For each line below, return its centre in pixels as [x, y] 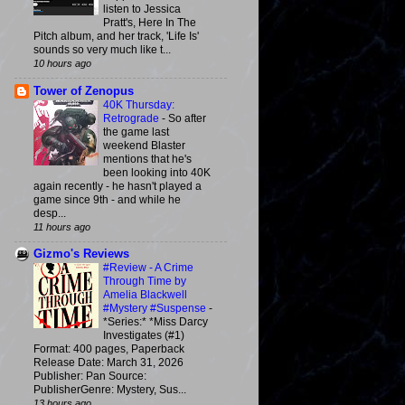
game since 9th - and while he [107, 199]
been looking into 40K [157, 172]
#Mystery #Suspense [156, 308]
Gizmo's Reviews [81, 254]
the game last [136, 132]
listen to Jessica [142, 9]
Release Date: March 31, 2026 [108, 362]
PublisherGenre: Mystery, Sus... [110, 389]
